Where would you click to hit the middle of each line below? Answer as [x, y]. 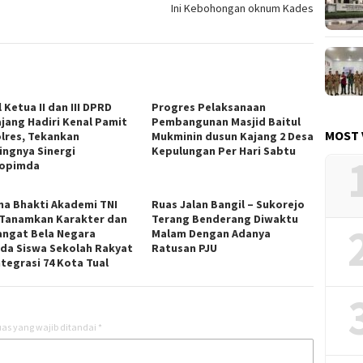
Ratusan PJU [186, 248]
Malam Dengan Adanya [211, 233]
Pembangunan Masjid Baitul [226, 121]
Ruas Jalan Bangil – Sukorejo [228, 204]
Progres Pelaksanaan [209, 107]
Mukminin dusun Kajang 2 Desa [233, 136]
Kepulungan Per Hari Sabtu [224, 150]
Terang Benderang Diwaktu [225, 218]
